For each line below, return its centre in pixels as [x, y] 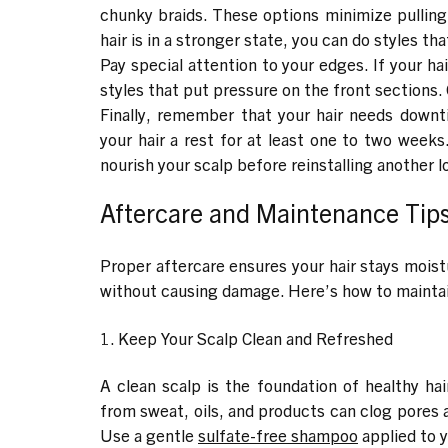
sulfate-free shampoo [278, 435]
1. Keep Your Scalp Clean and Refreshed [246, 337]
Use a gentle [149, 435]
